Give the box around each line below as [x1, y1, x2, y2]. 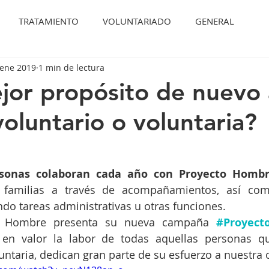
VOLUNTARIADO [103, 14, 171, 27]
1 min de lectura [38, 61, 104, 73]
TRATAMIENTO [19, 14, 79, 27]
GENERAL [195, 14, 234, 27]
